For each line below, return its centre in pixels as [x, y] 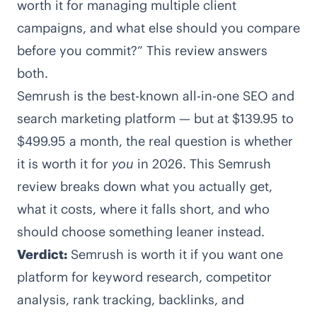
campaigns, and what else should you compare [158, 28]
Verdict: [42, 254]
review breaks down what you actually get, [145, 186]
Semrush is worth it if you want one [175, 254]
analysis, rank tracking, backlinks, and [131, 300]
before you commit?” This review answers [142, 51]
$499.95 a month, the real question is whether [155, 141]
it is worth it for [64, 164]
